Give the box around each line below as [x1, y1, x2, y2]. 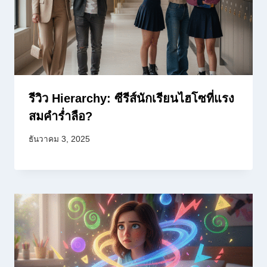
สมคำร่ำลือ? [29, 109, 92, 123]
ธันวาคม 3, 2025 [29, 135, 90, 144]
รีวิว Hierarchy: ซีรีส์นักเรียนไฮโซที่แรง [29, 91, 234, 105]
